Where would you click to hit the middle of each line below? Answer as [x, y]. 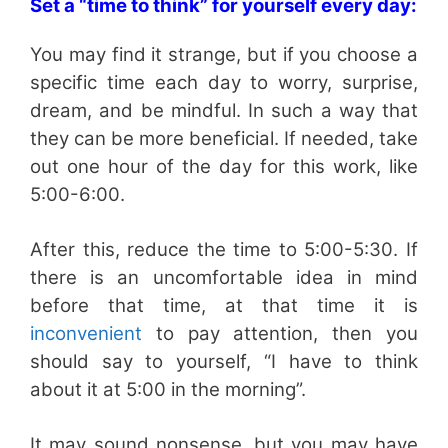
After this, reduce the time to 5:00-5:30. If [224, 249]
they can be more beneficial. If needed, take [224, 138]
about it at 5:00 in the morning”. [168, 389]
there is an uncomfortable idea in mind [224, 277]
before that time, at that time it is [224, 305]
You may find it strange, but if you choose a [224, 54]
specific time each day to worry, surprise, [224, 82]
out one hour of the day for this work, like [224, 166]
